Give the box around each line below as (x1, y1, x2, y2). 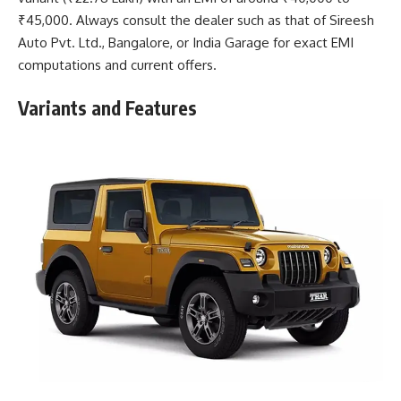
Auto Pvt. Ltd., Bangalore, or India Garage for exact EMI (18, 33, 354, 51)
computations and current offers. (18, 55, 217, 73)
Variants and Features (18, 96, 197, 121)
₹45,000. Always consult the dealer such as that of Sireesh (18, 11, 374, 29)
